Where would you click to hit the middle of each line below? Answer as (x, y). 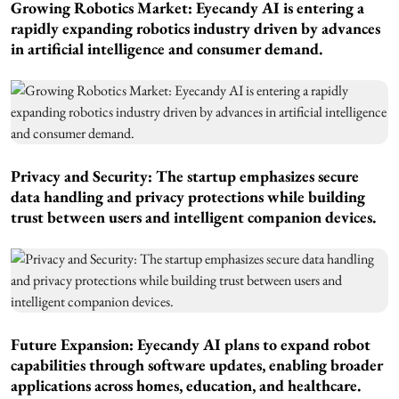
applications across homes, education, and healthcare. (186, 386)
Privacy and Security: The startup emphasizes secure (185, 176)
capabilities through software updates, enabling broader (197, 365)
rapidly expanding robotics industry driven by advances (195, 28)
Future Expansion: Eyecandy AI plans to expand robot (191, 345)
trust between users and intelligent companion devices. (193, 217)
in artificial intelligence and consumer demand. (167, 49)
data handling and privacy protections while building (188, 197)
